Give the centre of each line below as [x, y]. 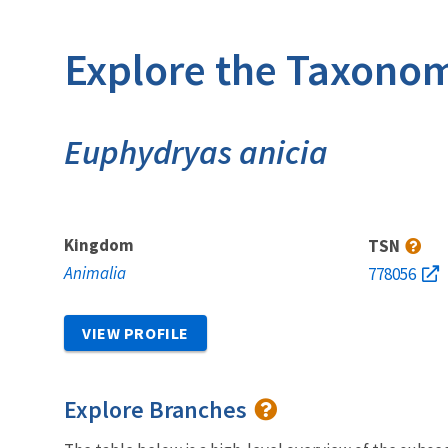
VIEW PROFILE [135, 332]
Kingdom [99, 244]
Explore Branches [158, 409]
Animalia [95, 272]
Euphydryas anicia [196, 151]
